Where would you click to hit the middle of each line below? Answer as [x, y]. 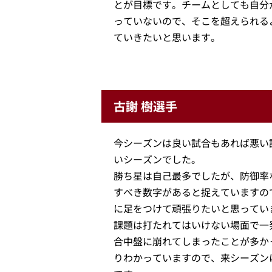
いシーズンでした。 [157, 159]
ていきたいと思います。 [167, 37]
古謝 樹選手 [145, 106]
